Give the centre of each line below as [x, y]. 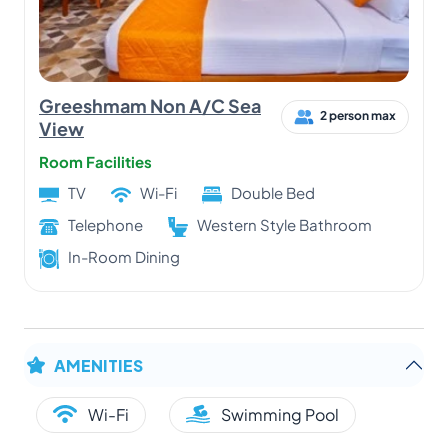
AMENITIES [98, 364]
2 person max [358, 115]
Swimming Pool [280, 414]
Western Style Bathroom [284, 224]
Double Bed [273, 192]
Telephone [105, 224]
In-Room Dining [124, 256]
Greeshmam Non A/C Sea [150, 105]
